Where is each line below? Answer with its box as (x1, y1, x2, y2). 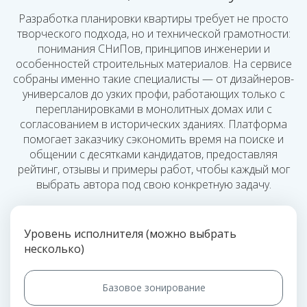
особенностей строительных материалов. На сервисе (15, 56, 292, 71)
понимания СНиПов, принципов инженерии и (37, 41, 270, 56)
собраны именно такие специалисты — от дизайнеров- (13, 71, 294, 86)
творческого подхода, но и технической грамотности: (16, 26, 291, 41)
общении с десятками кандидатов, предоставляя (29, 147, 278, 162)
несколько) (24, 241, 84, 256)
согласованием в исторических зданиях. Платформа (20, 116, 287, 132)
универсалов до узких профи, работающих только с (22, 86, 285, 101)
